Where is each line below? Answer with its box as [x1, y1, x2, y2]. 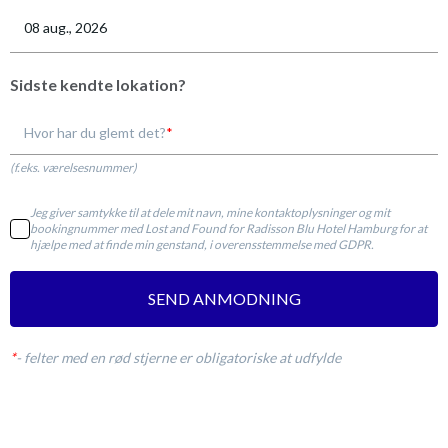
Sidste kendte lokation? [10, 74, 186, 94]
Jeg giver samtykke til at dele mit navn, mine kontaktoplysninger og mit [30, 204, 390, 220]
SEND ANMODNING [147, 288, 301, 308]
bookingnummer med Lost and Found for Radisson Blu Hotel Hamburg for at [30, 220, 427, 236]
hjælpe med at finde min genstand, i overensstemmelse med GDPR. [30, 236, 374, 252]
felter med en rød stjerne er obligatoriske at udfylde [24, 348, 341, 366]
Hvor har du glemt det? [24, 123, 166, 141]
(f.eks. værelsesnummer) [10, 159, 137, 175]
